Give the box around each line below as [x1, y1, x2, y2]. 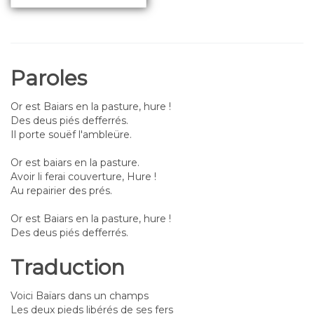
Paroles [11, 64, 87, 91]
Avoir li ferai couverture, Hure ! [11, 170, 156, 183]
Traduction [11, 254, 125, 280]
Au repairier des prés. [11, 184, 112, 197]
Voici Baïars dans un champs [11, 289, 149, 302]
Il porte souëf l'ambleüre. [11, 128, 132, 141]
